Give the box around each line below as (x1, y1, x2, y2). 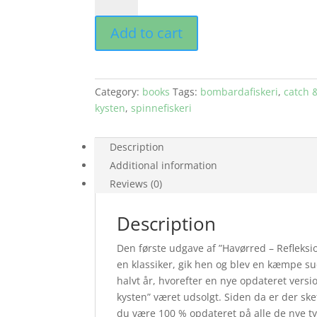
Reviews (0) (110, 177, 163, 190)
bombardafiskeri (200, 85, 279, 98)
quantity (94, 189, 134, 202)
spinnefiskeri (131, 101, 192, 115)
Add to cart (110, 23, 183, 42)
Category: (95, 85, 143, 98)
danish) (94, 173, 130, 186)
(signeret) (94, 140, 139, 154)
